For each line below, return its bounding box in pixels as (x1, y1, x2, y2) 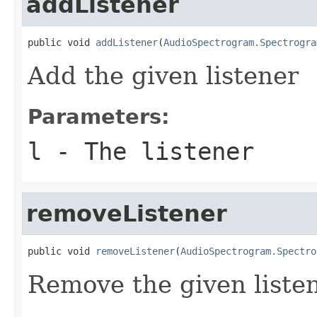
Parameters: (28, 104, 170, 129)
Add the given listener (28, 61, 299, 90)
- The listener (42, 137, 254, 166)
